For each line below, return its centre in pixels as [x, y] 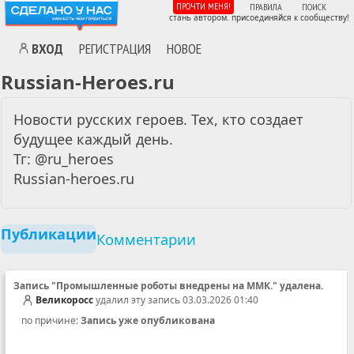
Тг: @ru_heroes [64, 159]
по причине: [51, 320]
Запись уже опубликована [148, 320]
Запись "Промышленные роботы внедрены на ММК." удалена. [168, 286]
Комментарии [146, 239]
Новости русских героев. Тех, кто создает [158, 119]
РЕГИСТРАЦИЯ [115, 48]
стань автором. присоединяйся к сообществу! [259, 17]
